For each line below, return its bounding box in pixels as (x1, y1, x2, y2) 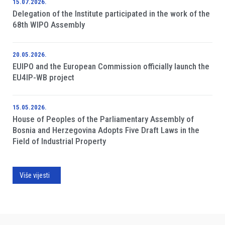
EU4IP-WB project (13, 72, 74, 82)
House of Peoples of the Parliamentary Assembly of (13, 114, 194, 124)
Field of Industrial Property (13, 136, 106, 146)
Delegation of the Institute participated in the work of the (13, 8, 210, 19)
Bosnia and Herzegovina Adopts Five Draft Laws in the (13, 125, 199, 135)
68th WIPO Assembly (13, 19, 87, 30)
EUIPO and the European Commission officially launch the (13, 61, 209, 71)
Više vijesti (20, 171, 50, 179)
